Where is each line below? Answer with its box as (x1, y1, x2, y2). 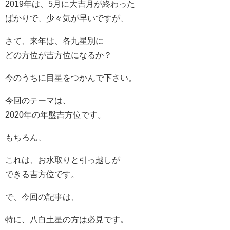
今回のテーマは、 (5, 96, 71, 105)
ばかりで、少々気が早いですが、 (5, 14, 128, 23)
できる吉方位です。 (5, 170, 79, 179)
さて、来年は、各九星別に (5, 36, 104, 45)
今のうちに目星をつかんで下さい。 (5, 73, 137, 82)
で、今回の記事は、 (5, 193, 79, 201)
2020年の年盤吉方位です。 (5, 110, 106, 119)
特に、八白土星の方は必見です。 (5, 215, 128, 224)
